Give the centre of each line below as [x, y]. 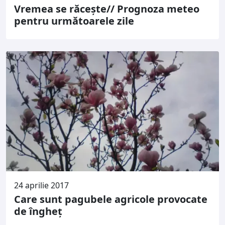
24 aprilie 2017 [41, 185]
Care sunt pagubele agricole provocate [111, 199]
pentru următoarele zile [74, 21]
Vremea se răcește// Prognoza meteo [107, 9]
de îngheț [38, 211]
